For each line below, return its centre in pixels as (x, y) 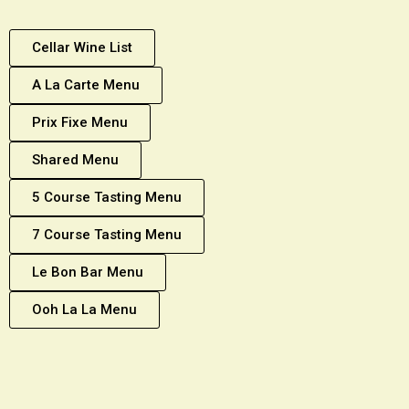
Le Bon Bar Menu (88, 273)
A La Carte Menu (86, 85)
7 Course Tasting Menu (107, 235)
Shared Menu (75, 160)
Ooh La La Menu (84, 310)
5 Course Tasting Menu (107, 198)
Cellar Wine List (82, 48)
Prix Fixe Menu (80, 123)
